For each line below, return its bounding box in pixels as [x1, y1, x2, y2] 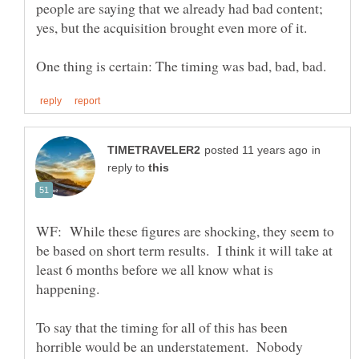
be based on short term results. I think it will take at [36, 240, 333, 260]
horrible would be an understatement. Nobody [36, 336, 303, 356]
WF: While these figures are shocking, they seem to [36, 220, 334, 240]
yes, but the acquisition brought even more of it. [36, 17, 307, 37]
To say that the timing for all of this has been [36, 317, 288, 337]
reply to [107, 161, 148, 174]
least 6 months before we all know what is [36, 259, 273, 279]
